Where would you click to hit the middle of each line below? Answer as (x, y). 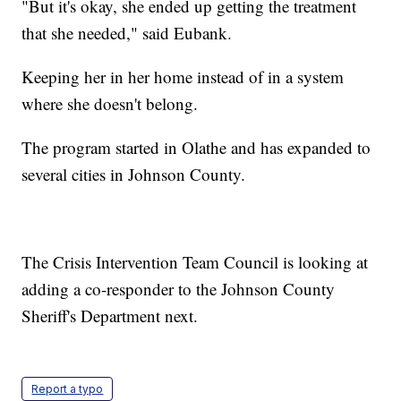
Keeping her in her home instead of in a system (183, 77)
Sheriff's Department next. (113, 316)
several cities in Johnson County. (137, 175)
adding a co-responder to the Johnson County (179, 289)
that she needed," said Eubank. (130, 33)
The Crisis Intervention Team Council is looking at (195, 262)
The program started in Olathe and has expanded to (196, 148)
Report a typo (68, 389)
